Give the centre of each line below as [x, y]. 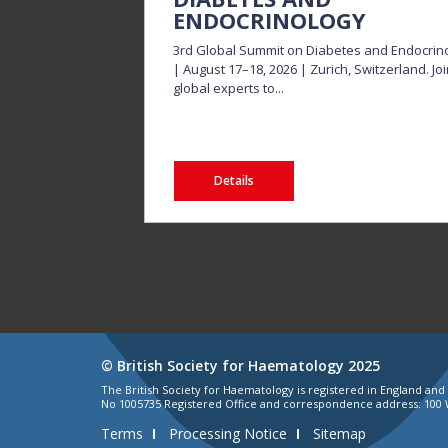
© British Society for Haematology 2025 [240, 365]
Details [234, 180]
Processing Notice [227, 433]
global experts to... [229, 88]
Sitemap [339, 433]
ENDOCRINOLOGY [270, 20]
